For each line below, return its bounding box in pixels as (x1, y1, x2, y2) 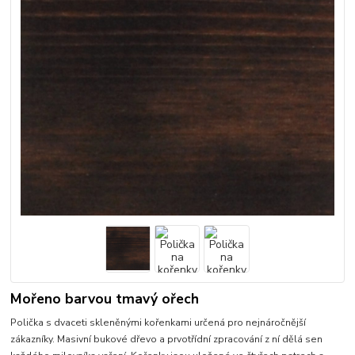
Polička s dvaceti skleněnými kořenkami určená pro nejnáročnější (10, 316, 307, 330)
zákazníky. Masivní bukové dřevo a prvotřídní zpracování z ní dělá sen (10, 333, 323, 346)
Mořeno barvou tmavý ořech (10, 288, 200, 308)
